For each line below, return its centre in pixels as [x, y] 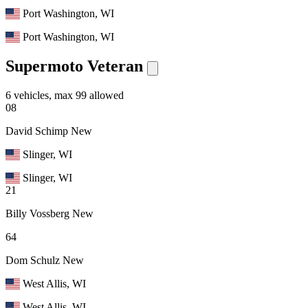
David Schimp [37, 131]
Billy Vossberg [37, 213]
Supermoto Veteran [74, 66]
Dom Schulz [33, 260]
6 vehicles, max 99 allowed [65, 95]
